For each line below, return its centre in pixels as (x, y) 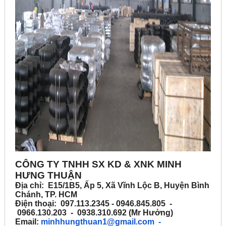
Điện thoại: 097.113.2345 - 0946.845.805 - (94, 204)
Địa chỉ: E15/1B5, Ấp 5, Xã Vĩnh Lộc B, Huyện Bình (112, 186)
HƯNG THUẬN (49, 176)
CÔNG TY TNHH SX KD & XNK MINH (99, 164)
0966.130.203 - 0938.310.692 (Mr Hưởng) (94, 213)
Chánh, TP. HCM (47, 195)
